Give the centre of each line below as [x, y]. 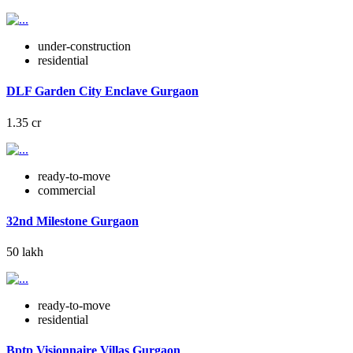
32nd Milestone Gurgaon [72, 221]
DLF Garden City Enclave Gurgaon [102, 91]
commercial [67, 190]
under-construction [84, 46]
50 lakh [25, 252]
